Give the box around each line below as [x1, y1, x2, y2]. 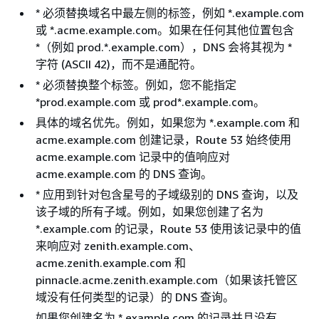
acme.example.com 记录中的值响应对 [36, 149, 230, 164]
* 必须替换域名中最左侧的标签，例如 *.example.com [36, 5, 304, 20]
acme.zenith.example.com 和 [36, 255, 186, 270]
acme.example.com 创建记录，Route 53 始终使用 [36, 132, 291, 147]
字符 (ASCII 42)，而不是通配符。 [36, 56, 202, 71]
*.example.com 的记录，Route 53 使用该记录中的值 [36, 221, 301, 236]
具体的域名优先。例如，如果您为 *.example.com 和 [36, 115, 300, 130]
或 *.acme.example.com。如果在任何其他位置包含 [36, 22, 294, 37]
